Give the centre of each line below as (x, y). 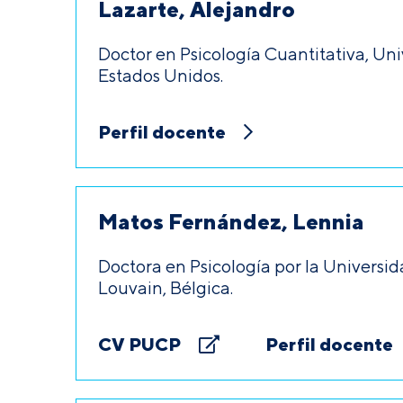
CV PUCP (139, 344)
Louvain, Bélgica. (166, 287)
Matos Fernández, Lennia (231, 221)
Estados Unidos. (161, 75)
